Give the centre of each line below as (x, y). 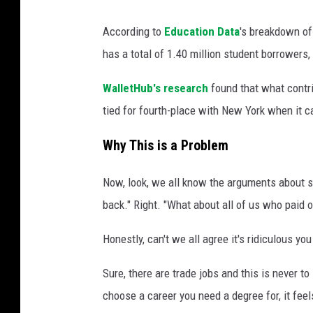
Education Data (202, 31)
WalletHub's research (155, 88)
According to (133, 31)
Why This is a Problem (166, 146)
